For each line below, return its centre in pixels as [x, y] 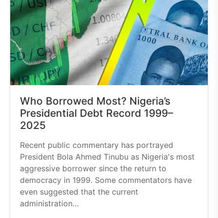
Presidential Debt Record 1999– [97, 113]
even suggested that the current [79, 191]
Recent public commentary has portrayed [97, 145]
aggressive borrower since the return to [93, 168]
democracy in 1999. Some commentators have [106, 180]
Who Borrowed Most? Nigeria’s [95, 101]
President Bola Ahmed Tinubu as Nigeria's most [107, 156]
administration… [49, 203]
